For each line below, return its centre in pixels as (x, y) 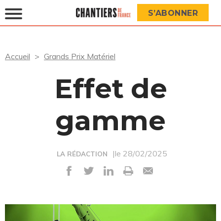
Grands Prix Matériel (80, 56)
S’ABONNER (173, 13)
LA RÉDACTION (82, 154)
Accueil (18, 56)
